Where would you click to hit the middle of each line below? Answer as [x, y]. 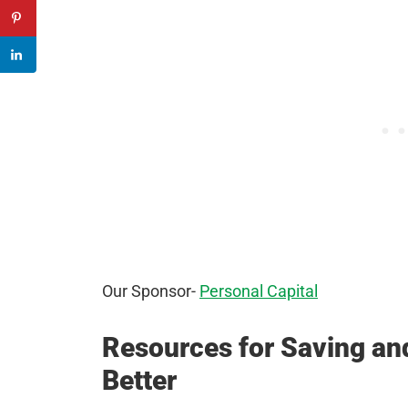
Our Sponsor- [151, 291]
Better [139, 380]
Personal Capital [259, 291]
